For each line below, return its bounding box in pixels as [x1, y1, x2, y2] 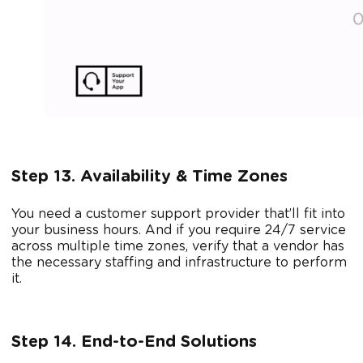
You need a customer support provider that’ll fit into [11, 207, 345, 221]
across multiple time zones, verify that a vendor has [11, 240, 344, 254]
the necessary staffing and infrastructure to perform [11, 256, 347, 270]
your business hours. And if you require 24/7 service [11, 224, 346, 237]
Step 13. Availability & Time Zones [11, 169, 288, 186]
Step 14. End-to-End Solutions [11, 334, 257, 351]
